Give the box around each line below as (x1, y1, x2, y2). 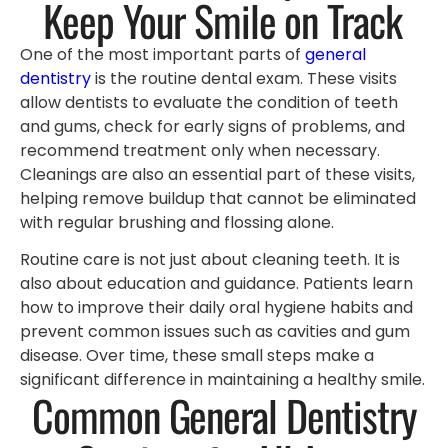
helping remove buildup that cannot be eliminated (20, 187, 416, 211)
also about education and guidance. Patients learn (20, 271, 413, 295)
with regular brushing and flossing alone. (20, 211, 334, 235)
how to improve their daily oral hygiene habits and (20, 295, 413, 319)
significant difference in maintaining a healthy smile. (20, 367, 425, 391)
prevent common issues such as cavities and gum (20, 319, 410, 343)
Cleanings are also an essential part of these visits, (20, 163, 415, 187)
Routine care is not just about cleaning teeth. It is (20, 247, 400, 271)
